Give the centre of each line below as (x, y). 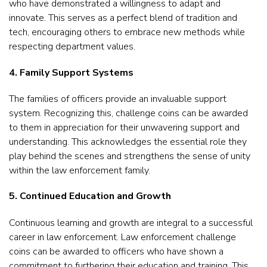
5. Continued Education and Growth (90, 196)
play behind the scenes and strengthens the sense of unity (130, 156)
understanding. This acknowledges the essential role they (128, 142)
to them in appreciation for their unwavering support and (124, 127)
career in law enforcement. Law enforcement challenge (122, 237)
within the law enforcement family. (80, 170)
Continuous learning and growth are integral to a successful (131, 223)
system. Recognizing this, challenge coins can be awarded (128, 113)
